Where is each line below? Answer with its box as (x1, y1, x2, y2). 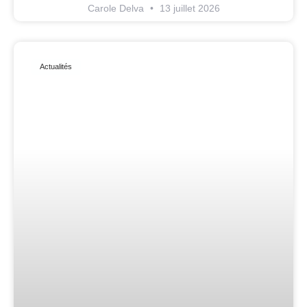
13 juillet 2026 (156, 2, 220, 14)
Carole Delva (87, 2, 147, 14)
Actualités (40, 62, 73, 71)
